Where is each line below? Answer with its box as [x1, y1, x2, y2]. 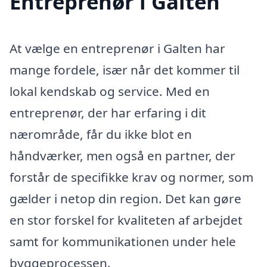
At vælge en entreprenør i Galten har [10, 39, 225, 57]
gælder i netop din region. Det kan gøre [10, 190, 241, 207]
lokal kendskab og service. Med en [10, 82, 210, 100]
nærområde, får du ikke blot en [10, 125, 192, 142]
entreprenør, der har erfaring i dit [10, 104, 206, 121]
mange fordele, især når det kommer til [10, 61, 240, 78]
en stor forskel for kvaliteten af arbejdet [10, 211, 243, 228]
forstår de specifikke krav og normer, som [10, 168, 253, 185]
